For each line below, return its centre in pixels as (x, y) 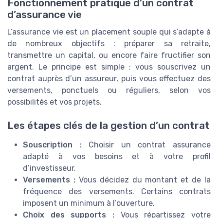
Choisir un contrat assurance (146, 145)
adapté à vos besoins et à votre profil (117, 157)
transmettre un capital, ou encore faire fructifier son (109, 55)
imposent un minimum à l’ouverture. (89, 203)
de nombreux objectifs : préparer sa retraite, (109, 43)
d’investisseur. (49, 168)
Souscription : (52, 145)
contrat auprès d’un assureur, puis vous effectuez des (109, 78)
